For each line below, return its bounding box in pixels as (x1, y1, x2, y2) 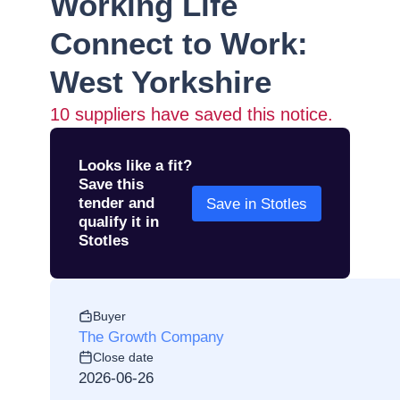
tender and (79, 195, 154, 212)
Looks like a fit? (79, 157, 192, 174)
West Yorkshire (50, 64, 271, 99)
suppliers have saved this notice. (70, 104, 333, 124)
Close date (93, 350, 154, 364)
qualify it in (79, 213, 159, 230)
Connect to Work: (50, 26, 308, 61)
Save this (79, 176, 144, 193)
